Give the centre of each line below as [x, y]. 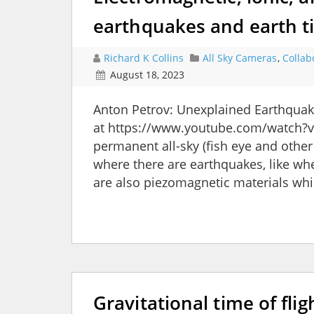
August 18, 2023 [147, 75]
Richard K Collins [145, 58]
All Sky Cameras [240, 58]
